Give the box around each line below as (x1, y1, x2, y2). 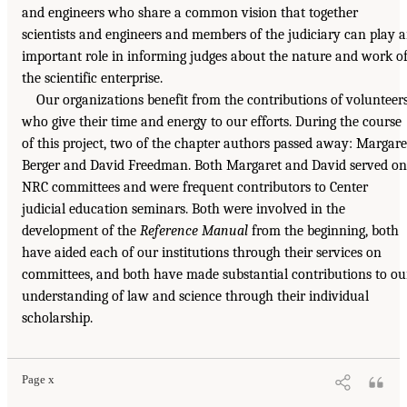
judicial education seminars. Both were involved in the (22, 201, 345, 218)
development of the (22, 223, 140, 240)
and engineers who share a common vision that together (22, 5, 358, 22)
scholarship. (22, 310, 93, 327)
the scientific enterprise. (22, 70, 163, 87)
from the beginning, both (248, 223, 399, 240)
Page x (22, 373, 55, 387)
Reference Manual (140, 223, 248, 240)
